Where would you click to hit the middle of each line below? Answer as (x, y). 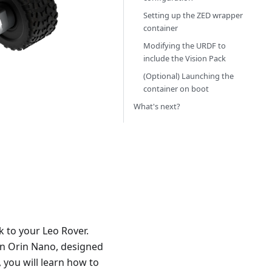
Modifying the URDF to (185, 46)
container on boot (176, 89)
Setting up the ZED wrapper (193, 15)
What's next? (157, 106)
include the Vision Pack (185, 58)
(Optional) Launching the (189, 76)
